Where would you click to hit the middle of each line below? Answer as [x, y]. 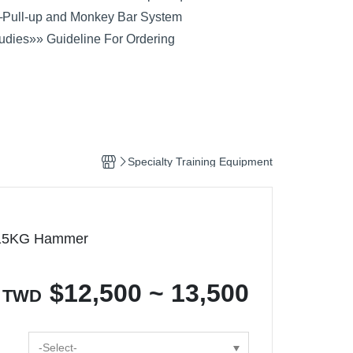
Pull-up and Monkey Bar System [92, 17]
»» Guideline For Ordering [102, 39]
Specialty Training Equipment [200, 162]
